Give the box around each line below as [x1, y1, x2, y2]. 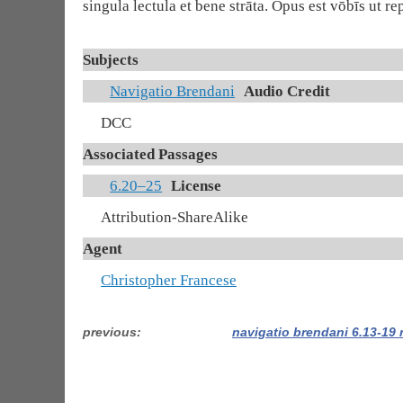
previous [83, 325, 137, 339]
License [171, 177, 222, 194]
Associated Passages [83, 146, 218, 163]
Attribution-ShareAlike [101, 209, 248, 226]
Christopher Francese [101, 272, 237, 289]
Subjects [83, 51, 139, 68]
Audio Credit [244, 83, 331, 100]
